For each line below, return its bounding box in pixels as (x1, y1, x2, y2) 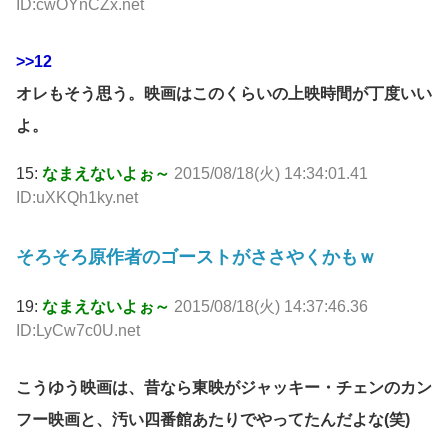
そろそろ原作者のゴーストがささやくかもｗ (16, 246, 376, 267)
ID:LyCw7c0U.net (16, 321, 140, 339)
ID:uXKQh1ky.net (16, 188, 138, 206)
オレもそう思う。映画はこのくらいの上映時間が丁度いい (16, 84, 432, 102)
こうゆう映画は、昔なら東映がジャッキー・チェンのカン (16, 378, 432, 396)
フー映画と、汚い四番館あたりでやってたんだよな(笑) (16, 410, 410, 428)
